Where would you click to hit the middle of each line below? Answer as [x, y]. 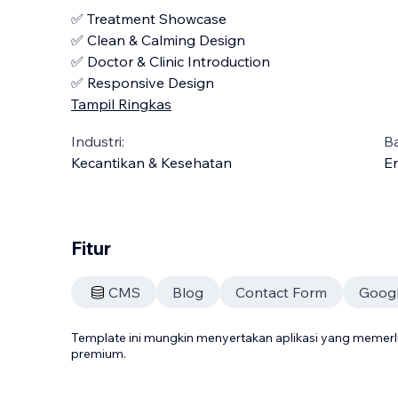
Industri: [98, 141]
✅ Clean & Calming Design [158, 40]
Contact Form [281, 292]
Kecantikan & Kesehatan [151, 163]
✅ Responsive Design [143, 83]
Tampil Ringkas [121, 104]
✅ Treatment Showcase [149, 19]
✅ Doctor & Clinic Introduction [171, 61]
